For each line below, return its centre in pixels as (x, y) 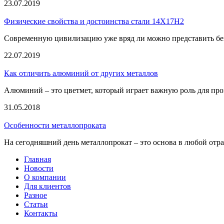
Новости (39, 168)
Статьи (36, 204)
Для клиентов (47, 186)
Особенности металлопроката (55, 125)
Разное (35, 195)
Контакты (41, 213)
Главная (37, 159)
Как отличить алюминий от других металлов (81, 73)
